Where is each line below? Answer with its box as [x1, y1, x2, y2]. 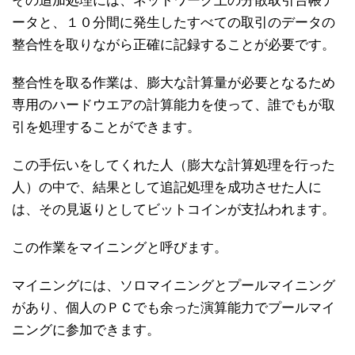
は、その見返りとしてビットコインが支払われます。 [12, 201, 335, 217]
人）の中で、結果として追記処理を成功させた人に [12, 179, 322, 195]
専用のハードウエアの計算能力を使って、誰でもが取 [12, 97, 335, 113]
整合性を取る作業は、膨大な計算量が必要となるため [12, 74, 335, 90]
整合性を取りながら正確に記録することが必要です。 [12, 36, 335, 52]
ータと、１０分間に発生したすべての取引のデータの [12, 14, 335, 30]
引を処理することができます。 [12, 119, 200, 135]
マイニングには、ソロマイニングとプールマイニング [12, 277, 335, 293]
